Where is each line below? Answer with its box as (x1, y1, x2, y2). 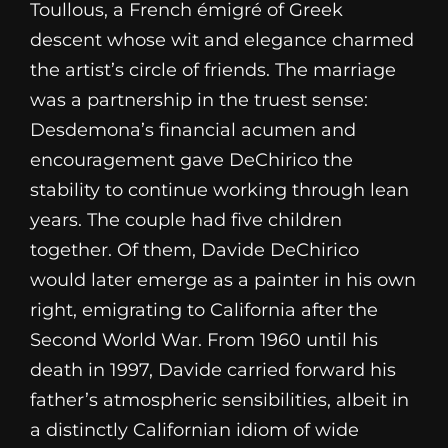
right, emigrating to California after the (30, 298, 378, 321)
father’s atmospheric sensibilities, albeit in (30, 388, 409, 411)
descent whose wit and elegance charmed (30, 28, 414, 51)
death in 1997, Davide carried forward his (30, 358, 396, 381)
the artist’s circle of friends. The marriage (30, 58, 396, 81)
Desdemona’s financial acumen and (30, 118, 356, 141)
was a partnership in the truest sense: (30, 88, 368, 111)
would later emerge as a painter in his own (30, 268, 416, 291)
